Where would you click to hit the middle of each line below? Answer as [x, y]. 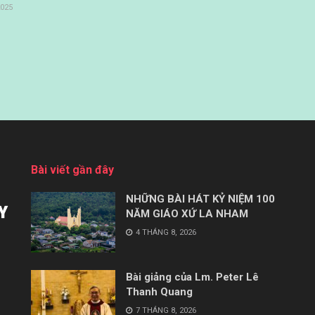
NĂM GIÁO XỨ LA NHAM [187, 214]
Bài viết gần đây [72, 170]
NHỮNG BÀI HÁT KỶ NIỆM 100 [200, 199]
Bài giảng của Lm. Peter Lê [192, 277]
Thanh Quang [159, 292]
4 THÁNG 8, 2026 [165, 233]
